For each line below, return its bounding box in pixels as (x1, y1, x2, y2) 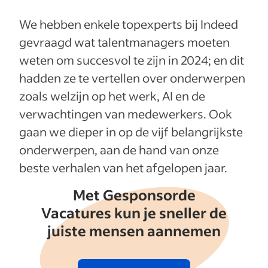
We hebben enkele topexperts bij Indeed (19, 16, 238, 32)
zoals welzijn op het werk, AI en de (19, 88, 205, 103)
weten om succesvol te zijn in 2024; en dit (19, 52, 244, 68)
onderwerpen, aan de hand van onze (19, 142, 219, 157)
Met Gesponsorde (72, 185, 196, 204)
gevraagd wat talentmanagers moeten (19, 34, 230, 50)
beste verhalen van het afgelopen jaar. (19, 160, 227, 175)
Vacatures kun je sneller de (41, 203, 227, 222)
